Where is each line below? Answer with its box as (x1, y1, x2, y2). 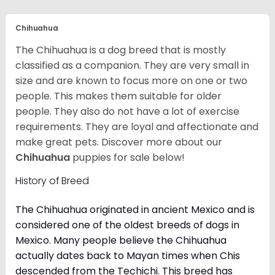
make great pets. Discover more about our (15, 134, 222, 149)
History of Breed (15, 173, 91, 188)
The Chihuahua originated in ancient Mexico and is (15, 202, 255, 217)
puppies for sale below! (72, 150, 185, 165)
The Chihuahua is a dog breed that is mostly (15, 42, 226, 57)
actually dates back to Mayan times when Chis (15, 248, 240, 263)
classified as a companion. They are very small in (15, 58, 249, 72)
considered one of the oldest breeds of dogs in (15, 217, 239, 232)
